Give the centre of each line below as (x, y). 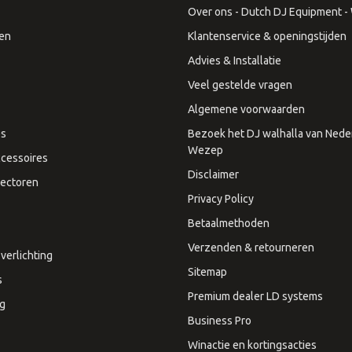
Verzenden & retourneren (251, 247)
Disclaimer (213, 174)
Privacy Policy (221, 198)
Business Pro (220, 320)
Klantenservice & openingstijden (267, 36)
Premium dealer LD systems (255, 296)
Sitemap (207, 271)
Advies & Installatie (235, 60)
